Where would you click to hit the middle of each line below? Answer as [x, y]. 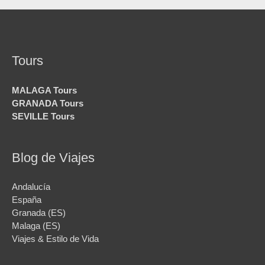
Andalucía [31, 186]
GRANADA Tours [48, 103]
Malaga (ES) [36, 225]
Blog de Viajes [53, 157]
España [27, 199]
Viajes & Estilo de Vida [55, 238]
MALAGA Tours [44, 90]
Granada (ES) [39, 212]
